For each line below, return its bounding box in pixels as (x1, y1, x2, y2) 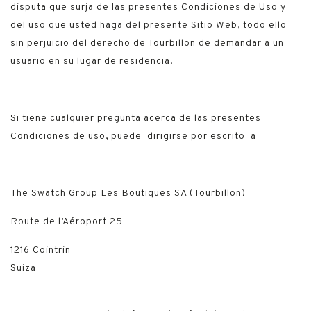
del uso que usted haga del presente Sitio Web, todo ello (10, 20, 287, 31)
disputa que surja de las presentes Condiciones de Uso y (10, 2, 286, 12)
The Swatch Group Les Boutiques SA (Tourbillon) (10, 188, 246, 199)
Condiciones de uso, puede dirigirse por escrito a (10, 131, 256, 142)
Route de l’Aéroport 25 (10, 217, 123, 227)
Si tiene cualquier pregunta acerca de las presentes (10, 113, 261, 124)
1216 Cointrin (10, 245, 71, 255)
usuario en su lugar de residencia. (10, 56, 174, 67)
